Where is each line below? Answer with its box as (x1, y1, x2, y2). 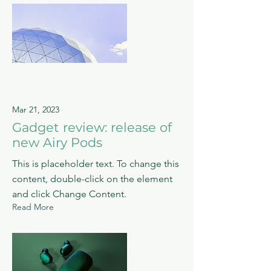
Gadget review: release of (12, 119, 172, 135)
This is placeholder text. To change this (12, 157, 179, 169)
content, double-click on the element (12, 172, 172, 184)
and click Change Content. (12, 188, 126, 200)
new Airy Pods (12, 134, 102, 150)
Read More (12, 201, 54, 212)
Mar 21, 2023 (12, 103, 59, 115)
